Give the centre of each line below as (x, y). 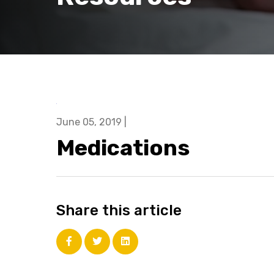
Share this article (119, 211)
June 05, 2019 (89, 122)
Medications (123, 148)
